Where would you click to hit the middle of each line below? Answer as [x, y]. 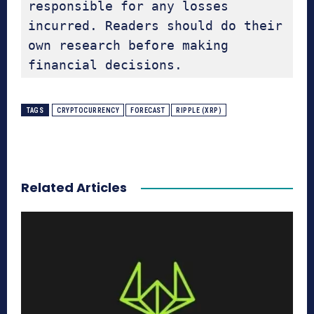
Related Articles [74, 188]
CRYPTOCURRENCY [88, 111]
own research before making [128, 46]
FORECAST [148, 111]
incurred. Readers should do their [155, 26]
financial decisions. [105, 65]
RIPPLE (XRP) [199, 111]
